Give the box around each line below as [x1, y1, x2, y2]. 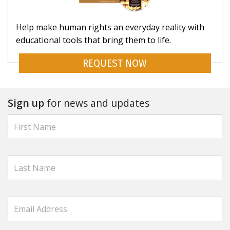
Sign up [8, 95, 44, 110]
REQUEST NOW [83, 56, 147, 70]
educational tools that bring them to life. [16, 34, 171, 46]
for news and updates [44, 95, 149, 110]
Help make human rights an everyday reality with [16, 21, 204, 33]
